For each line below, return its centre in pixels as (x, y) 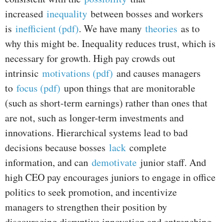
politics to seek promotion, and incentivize (91, 192)
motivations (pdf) (78, 73)
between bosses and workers (147, 14)
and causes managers (157, 73)
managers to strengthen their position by (86, 207)
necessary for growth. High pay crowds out (90, 58)
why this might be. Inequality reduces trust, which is (110, 44)
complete (148, 148)
